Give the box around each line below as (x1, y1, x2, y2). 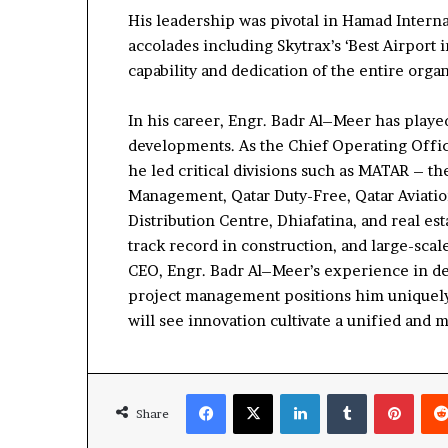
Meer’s (272, 260, 320, 280)
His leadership (128, 10, 239, 30)
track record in (128, 235, 241, 255)
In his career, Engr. (128, 110, 271, 130)
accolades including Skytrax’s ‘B (128, 35, 358, 55)
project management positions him (128, 285, 388, 305)
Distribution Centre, (128, 210, 277, 230)
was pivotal (239, 10, 323, 30)
